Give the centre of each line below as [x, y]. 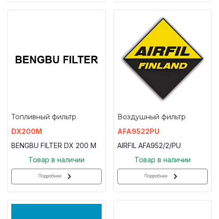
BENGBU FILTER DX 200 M [54, 145]
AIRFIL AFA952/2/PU [149, 145]
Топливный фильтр [44, 117]
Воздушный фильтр [152, 117]
